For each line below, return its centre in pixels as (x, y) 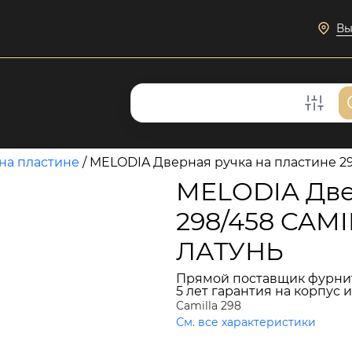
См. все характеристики (246, 322)
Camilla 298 (209, 306)
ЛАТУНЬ (230, 251)
